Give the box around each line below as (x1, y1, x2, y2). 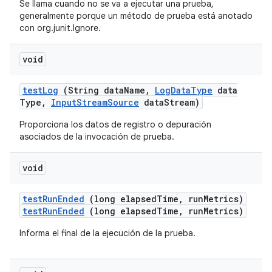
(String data (58, 84, 124, 96)
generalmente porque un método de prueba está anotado (19, 10, 253, 21)
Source (107, 97, 139, 108)
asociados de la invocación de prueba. (19, 131, 174, 142)
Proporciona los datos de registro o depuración (19, 119, 211, 130)
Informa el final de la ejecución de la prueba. (19, 228, 195, 239)
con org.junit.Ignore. (19, 22, 101, 33)
